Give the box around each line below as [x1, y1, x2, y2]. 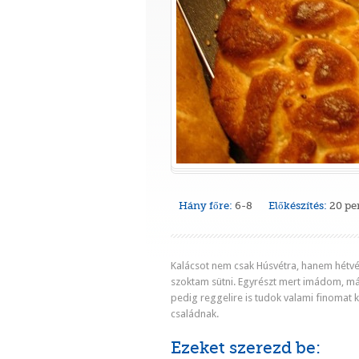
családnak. [171, 308, 219, 320]
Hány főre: [179, 200, 232, 212]
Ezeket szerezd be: [171, 338, 321, 357]
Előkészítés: [268, 200, 327, 212]
